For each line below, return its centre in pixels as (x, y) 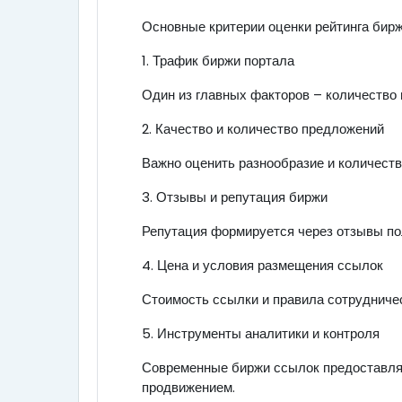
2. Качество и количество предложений (263, 129)
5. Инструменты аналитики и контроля (261, 333)
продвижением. (188, 387)
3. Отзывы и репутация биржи (235, 197)
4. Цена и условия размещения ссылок (262, 265)
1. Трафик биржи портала (218, 61)
